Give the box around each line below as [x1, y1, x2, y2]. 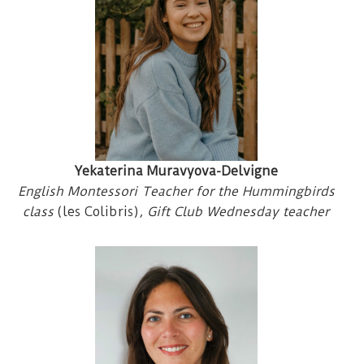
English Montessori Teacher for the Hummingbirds [17, 184, 335, 200]
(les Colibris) [57, 204, 139, 220]
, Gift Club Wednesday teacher [139, 204, 329, 220]
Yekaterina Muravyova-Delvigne [74, 163, 278, 180]
